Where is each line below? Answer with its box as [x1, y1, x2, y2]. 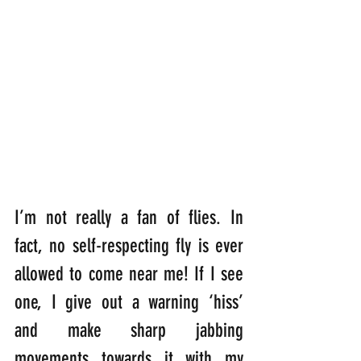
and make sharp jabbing [15, 319, 243, 342]
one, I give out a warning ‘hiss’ [15, 291, 243, 314]
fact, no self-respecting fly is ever [15, 234, 243, 258]
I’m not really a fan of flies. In [15, 206, 243, 230]
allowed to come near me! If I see [15, 263, 243, 286]
